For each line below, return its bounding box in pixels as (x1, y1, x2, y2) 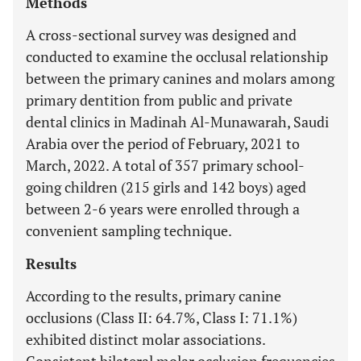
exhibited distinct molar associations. (26, 330, 265, 349)
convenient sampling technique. (26, 221, 232, 240)
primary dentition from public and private (26, 90, 293, 110)
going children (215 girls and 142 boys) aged (26, 177, 306, 197)
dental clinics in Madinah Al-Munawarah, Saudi (26, 112, 329, 131)
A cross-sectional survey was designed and (26, 25, 297, 44)
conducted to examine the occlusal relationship (26, 47, 328, 66)
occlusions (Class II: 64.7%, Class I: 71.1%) (26, 308, 297, 327)
